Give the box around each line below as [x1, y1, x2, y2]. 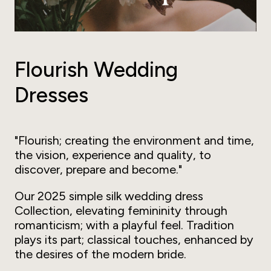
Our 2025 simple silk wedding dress [15, 188, 203, 203]
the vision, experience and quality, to [15, 147, 211, 162]
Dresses [15, 82, 88, 108]
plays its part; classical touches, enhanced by [15, 232, 253, 247]
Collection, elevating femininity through [15, 203, 227, 218]
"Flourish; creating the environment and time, [15, 132, 254, 148]
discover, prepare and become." [15, 162, 182, 177]
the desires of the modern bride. [15, 246, 186, 261]
